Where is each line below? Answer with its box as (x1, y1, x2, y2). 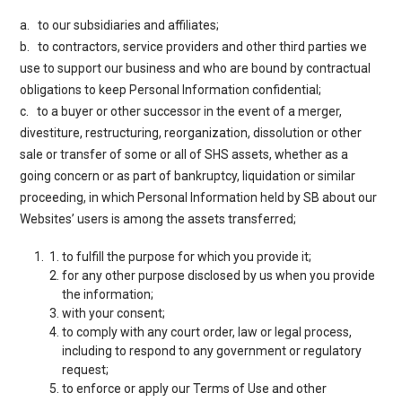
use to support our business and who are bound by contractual (20, 60, 371, 75)
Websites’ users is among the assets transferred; (20, 211, 297, 226)
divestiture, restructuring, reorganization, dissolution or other (20, 125, 363, 140)
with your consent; (62, 305, 166, 320)
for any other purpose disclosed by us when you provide (62, 267, 376, 283)
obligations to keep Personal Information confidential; (20, 82, 322, 97)
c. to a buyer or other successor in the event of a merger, (20, 103, 343, 118)
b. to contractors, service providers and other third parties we (20, 39, 368, 54)
